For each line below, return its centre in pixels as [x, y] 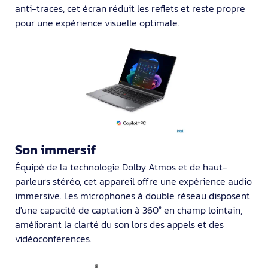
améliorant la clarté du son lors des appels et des [119, 224]
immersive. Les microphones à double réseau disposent [133, 195]
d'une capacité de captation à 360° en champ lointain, [129, 210]
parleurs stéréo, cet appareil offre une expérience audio [133, 181]
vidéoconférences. [53, 238]
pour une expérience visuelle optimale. [97, 23]
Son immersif [55, 150]
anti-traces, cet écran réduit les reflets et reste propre [130, 9]
